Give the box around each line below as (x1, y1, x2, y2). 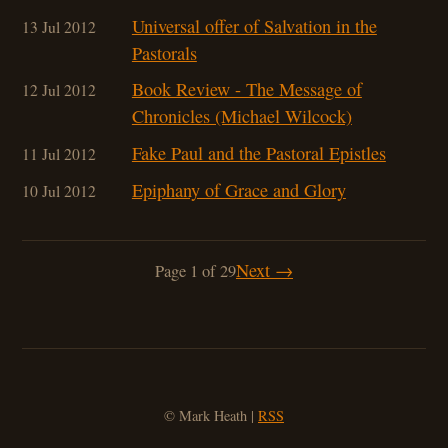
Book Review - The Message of (131, 77, 362, 102)
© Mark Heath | (164, 406, 258, 426)
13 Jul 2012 (22, 15, 97, 37)
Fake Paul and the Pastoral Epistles (131, 140, 386, 165)
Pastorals (131, 40, 197, 65)
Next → (236, 258, 293, 283)
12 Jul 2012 (22, 79, 97, 101)
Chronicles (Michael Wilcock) (131, 104, 352, 129)
